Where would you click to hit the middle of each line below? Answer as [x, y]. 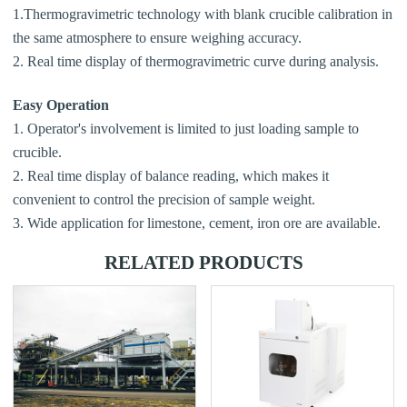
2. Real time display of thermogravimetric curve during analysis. [196, 61]
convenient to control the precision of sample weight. [164, 199]
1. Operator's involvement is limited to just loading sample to [186, 128]
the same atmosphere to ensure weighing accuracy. [157, 37]
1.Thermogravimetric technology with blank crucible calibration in [203, 14]
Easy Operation [61, 104]
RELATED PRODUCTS [203, 262]
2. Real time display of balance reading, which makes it [171, 175]
